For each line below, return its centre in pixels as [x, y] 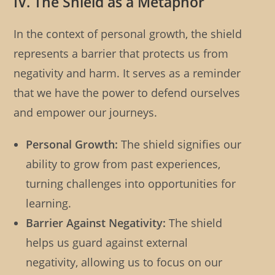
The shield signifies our [180, 145]
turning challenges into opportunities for [131, 184]
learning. [49, 203]
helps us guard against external [107, 243]
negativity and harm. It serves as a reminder [127, 73]
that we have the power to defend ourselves [127, 93]
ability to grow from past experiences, [123, 164]
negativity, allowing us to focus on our [124, 262]
